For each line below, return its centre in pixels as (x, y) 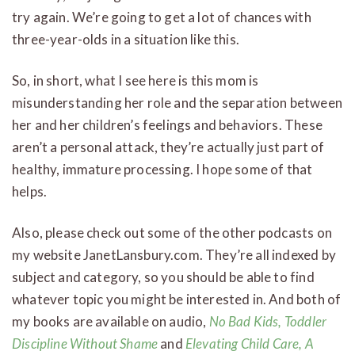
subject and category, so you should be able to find (163, 277)
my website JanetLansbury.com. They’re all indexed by (174, 254)
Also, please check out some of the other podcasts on (172, 232)
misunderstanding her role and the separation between (177, 102)
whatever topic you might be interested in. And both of (177, 299)
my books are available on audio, (111, 321)
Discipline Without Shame (85, 343)
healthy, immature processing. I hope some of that (162, 169)
